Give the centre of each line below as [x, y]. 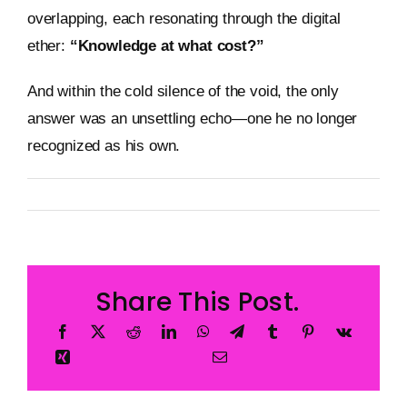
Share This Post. [197, 303]
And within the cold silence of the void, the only [183, 92]
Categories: [306, 194]
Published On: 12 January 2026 [185, 194]
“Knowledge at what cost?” [167, 46]
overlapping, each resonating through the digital [184, 19]
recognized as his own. [104, 146]
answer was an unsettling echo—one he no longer [192, 119]
